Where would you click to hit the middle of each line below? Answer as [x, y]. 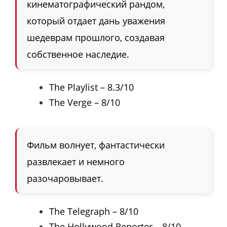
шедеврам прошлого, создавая [96, 38]
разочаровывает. [65, 179]
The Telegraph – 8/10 [95, 212]
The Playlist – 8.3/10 [93, 87]
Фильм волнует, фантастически [96, 145]
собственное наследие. [78, 54]
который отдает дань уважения [96, 21]
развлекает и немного [76, 162]
